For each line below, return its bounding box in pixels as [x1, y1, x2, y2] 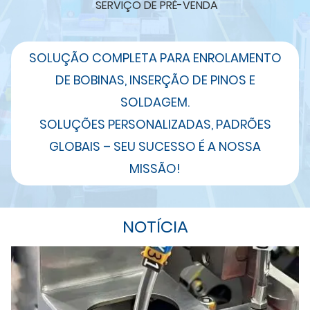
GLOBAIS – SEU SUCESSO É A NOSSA [49, 137, 261, 155]
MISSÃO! [129, 159, 181, 177]
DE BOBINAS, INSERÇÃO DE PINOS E [55, 71, 255, 89]
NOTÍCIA [122, 215, 188, 238]
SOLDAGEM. [120, 93, 190, 111]
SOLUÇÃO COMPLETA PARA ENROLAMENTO [28, 48, 282, 66]
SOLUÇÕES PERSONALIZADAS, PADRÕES [39, 115, 271, 133]
